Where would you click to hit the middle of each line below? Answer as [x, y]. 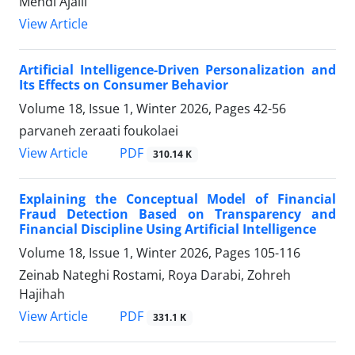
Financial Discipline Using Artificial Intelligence [168, 229]
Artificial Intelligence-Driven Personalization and [177, 69]
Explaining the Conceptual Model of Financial [177, 199]
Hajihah [42, 294]
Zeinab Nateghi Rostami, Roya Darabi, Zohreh [155, 275]
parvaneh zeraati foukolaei [99, 130]
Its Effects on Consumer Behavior [124, 84]
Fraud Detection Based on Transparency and [177, 214]
